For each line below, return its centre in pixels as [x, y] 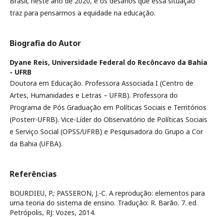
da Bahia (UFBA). [36, 143]
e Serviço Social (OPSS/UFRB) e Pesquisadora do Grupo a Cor [106, 131]
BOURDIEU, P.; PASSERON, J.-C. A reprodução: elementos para [107, 193]
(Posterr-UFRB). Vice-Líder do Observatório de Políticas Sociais [108, 119]
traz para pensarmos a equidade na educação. [83, 13]
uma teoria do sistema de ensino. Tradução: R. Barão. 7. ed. [104, 202]
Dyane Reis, [31, 62]
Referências [33, 174]
